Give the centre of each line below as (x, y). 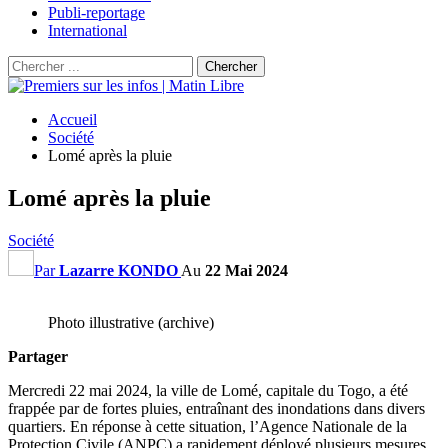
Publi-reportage (96, 12)
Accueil (72, 119)
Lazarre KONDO (118, 270)
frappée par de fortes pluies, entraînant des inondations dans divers (216, 408)
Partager (38, 356)
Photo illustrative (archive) (131, 322)
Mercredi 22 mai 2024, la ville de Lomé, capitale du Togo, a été (208, 390)
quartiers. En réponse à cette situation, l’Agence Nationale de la (207, 426)
